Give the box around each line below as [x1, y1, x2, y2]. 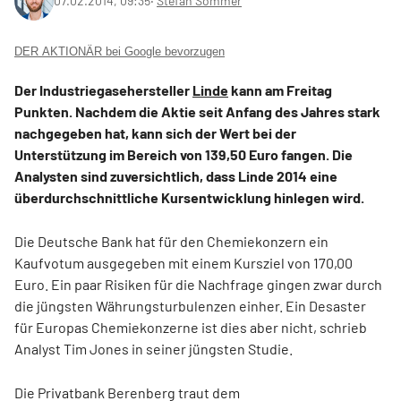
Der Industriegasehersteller [14, 81, 192, 98]
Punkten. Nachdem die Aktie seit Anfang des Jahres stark [14, 102, 380, 120]
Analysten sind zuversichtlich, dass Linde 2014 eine [14, 166, 337, 184]
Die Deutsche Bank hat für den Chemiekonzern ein [14, 232, 328, 250]
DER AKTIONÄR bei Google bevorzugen [14, 44, 225, 58]
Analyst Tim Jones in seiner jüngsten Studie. [14, 339, 293, 357]
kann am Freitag [228, 81, 332, 98]
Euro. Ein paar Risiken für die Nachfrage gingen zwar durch [14, 275, 382, 293]
